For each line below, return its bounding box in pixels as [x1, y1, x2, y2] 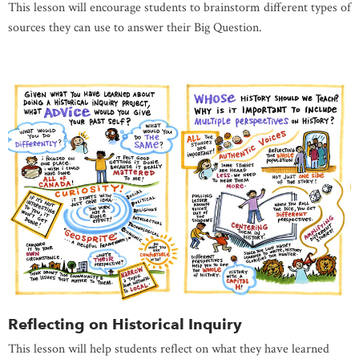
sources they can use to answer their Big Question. [8, 19, 262, 37]
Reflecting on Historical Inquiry [8, 314, 242, 333]
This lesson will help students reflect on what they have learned [8, 340, 329, 357]
